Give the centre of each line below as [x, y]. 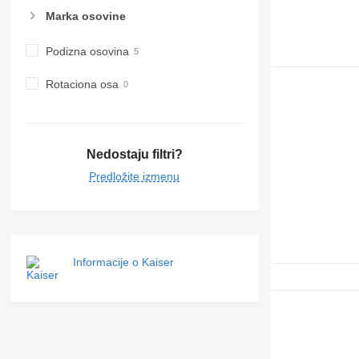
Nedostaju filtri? [134, 155]
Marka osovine [85, 16]
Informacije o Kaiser [123, 262]
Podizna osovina [87, 51]
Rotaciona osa [82, 84]
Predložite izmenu [135, 177]
